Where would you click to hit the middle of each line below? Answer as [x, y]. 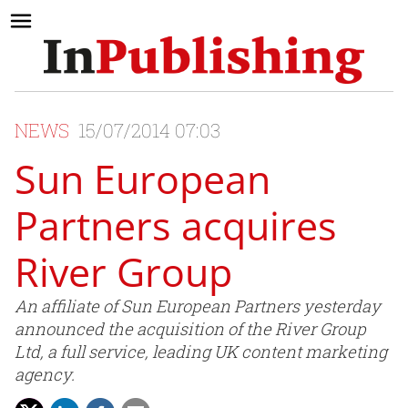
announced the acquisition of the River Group [190, 329]
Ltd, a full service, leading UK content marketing [201, 352]
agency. [45, 375]
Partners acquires [176, 226]
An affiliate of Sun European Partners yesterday [198, 306]
